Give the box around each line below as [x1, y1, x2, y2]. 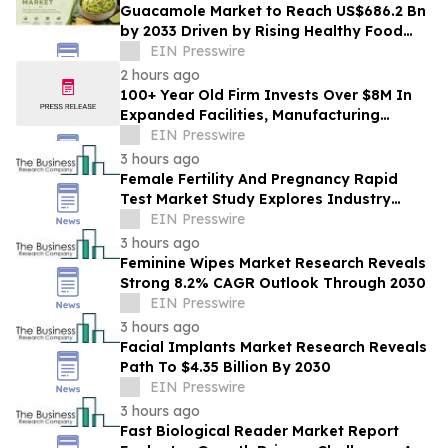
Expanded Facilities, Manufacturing [120, 106, 380, 125]
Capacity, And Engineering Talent [120, 126, 367, 145]
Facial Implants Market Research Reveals [120, 338, 427, 357]
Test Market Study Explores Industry [120, 190, 391, 209]
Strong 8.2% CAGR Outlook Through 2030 [120, 274, 426, 293]
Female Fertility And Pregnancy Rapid [120, 170, 398, 189]
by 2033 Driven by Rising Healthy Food [120, 22, 403, 41]
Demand [120, 42, 183, 61]
